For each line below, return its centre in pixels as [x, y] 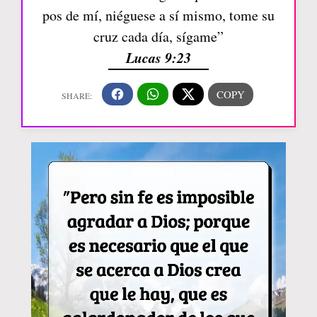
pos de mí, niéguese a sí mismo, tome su [158, 15]
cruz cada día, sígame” [158, 36]
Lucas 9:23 [158, 57]
